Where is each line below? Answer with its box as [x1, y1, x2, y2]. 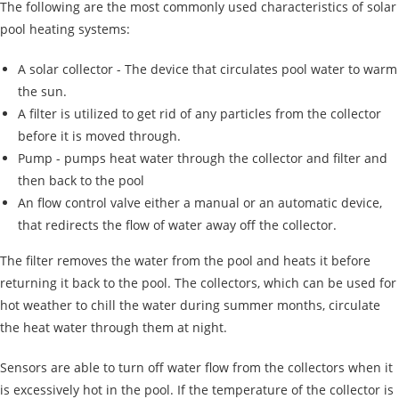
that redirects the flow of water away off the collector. [18, 216, 337, 233]
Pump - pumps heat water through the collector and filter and [18, 150, 387, 167]
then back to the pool [18, 172, 144, 189]
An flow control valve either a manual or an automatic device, [18, 194, 382, 211]
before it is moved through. [18, 127, 181, 144]
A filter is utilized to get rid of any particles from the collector [18, 105, 381, 122]
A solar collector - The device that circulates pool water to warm [18, 61, 397, 77]
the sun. [18, 83, 67, 100]
